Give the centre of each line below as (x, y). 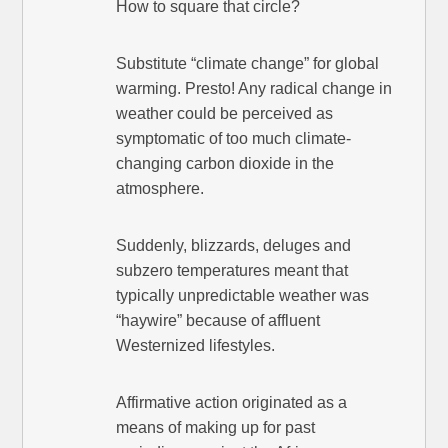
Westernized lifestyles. (196, 346)
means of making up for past (216, 428)
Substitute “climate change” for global (248, 64)
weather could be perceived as (225, 114)
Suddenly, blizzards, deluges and (234, 246)
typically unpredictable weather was (243, 296)
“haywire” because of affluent (218, 321)
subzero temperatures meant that (232, 271)
